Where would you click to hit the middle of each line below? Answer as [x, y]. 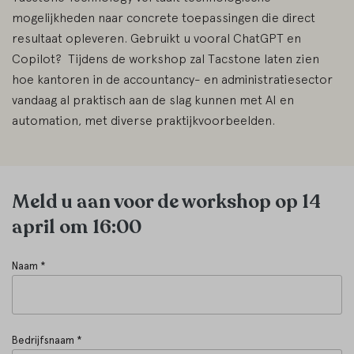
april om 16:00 [77, 228]
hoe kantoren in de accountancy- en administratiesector [172, 79]
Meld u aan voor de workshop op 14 [166, 202]
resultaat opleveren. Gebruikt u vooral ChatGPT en [156, 38]
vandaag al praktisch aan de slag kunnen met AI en [153, 100]
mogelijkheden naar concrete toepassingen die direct [164, 18]
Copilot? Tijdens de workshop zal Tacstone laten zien [166, 59]
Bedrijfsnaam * [47, 341]
